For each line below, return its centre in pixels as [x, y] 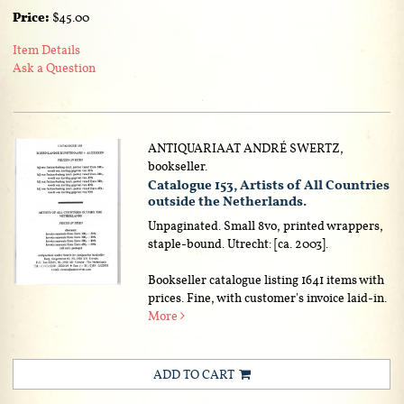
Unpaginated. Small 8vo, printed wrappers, [266, 225]
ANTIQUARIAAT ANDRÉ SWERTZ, [246, 147]
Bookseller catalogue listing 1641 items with [266, 279]
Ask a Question [54, 67]
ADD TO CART [193, 374]
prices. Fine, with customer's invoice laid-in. [268, 297]
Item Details [46, 49]
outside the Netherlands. [228, 201]
